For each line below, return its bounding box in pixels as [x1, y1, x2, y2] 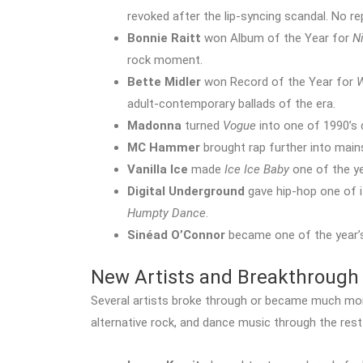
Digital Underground [127, 184, 245, 199]
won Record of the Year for [201, 75, 357, 89]
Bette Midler [127, 75, 201, 89]
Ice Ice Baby [224, 162, 289, 177]
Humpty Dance [127, 206, 206, 220]
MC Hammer [127, 140, 200, 155]
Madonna [127, 118, 181, 133]
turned [181, 118, 223, 133]
